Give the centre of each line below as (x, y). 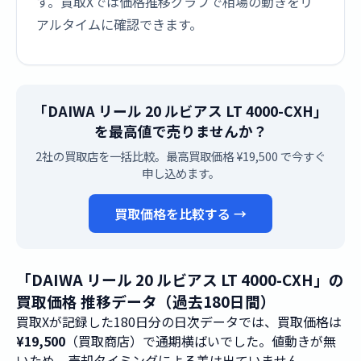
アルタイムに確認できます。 (119, 24)
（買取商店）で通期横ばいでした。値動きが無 (201, 341)
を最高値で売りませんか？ (180, 131)
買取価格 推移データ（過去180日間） (146, 301)
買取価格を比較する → (180, 214)
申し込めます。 (180, 173)
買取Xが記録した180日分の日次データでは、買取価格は (179, 322)
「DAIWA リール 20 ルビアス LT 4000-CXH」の (180, 279)
